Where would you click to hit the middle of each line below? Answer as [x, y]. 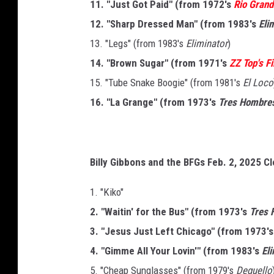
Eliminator [207, 44]
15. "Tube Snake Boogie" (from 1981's [166, 83]
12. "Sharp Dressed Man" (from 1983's [174, 24]
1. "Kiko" [107, 192]
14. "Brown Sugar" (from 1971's [160, 63]
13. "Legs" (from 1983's [138, 44]
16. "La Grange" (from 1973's [154, 102]
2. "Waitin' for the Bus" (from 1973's [170, 212]
